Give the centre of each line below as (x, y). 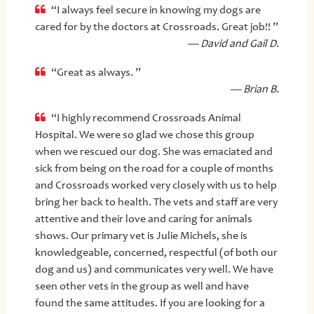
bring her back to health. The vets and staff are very (156, 202)
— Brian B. (255, 89)
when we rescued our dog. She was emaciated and (153, 151)
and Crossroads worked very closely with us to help (156, 185)
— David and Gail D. (233, 43)
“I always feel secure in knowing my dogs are (156, 9)
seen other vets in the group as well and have (142, 286)
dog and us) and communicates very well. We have (154, 269)
